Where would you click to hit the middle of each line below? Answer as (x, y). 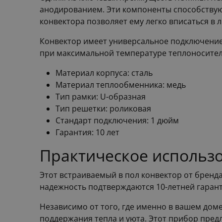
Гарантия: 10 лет (87, 133)
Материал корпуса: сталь (104, 73)
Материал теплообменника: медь (121, 85)
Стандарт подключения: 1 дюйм (117, 121)
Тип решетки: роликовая (103, 109)
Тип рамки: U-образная (101, 97)
